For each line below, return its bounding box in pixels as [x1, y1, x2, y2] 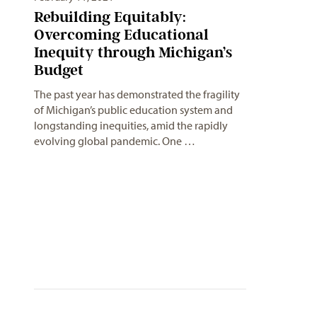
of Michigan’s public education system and [34, 103, 233, 117]
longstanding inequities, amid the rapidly [34, 118, 228, 133]
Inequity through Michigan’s [34, 43, 232, 62]
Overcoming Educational [34, 25, 209, 44]
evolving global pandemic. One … [34, 134, 195, 149]
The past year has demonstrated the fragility [34, 87, 240, 102]
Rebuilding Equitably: [34, 8, 186, 26]
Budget [34, 61, 83, 79]
